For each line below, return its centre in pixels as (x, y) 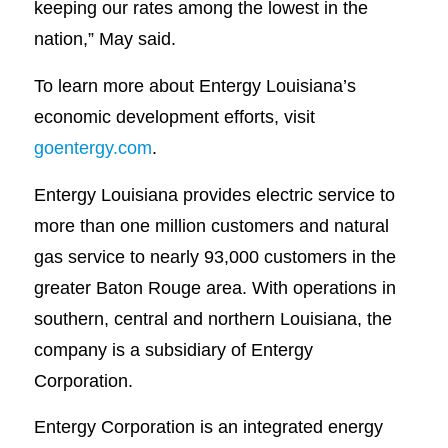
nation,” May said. (104, 39)
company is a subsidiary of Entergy (173, 349)
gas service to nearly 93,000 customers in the (214, 256)
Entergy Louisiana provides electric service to (214, 194)
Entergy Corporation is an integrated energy (208, 427)
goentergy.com (92, 148)
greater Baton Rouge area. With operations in (214, 287)
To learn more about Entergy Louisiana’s (194, 86)
